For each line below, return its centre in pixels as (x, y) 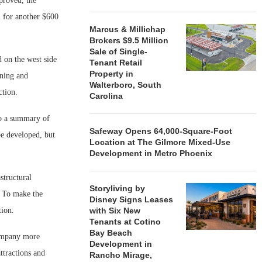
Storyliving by (118, 188)
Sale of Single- (119, 51)
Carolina (106, 96)
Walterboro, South (126, 85)
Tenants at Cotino (125, 222)
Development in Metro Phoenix (151, 153)
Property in (112, 74)
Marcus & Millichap (128, 29)
